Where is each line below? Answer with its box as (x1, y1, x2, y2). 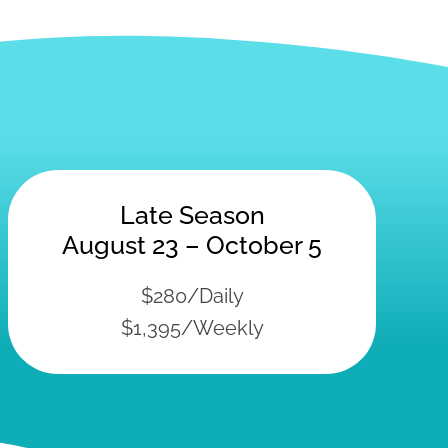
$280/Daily (140, 283, 244, 308)
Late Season (119, 199, 265, 230)
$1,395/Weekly (120, 315, 264, 340)
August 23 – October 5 (62, 229, 322, 260)
